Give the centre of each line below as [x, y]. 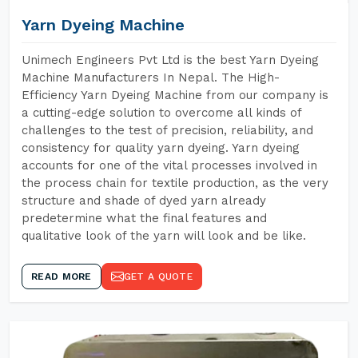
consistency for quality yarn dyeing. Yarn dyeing [161, 148]
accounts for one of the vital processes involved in [169, 165]
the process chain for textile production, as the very [175, 183]
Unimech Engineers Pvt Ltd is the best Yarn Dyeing [170, 60]
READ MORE [62, 276]
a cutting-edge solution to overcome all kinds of [161, 113]
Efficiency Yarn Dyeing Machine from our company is [175, 95]
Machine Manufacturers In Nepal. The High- [151, 78]
